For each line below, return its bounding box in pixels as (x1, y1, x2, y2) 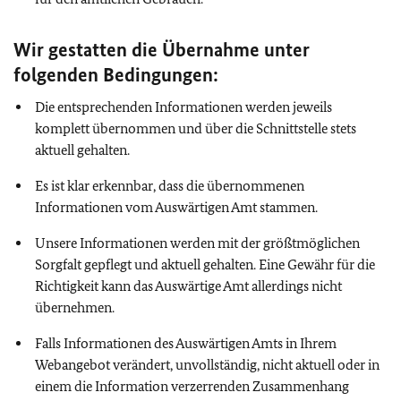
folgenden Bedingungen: (13, 62, 218, 87)
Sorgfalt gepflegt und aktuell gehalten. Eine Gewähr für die (35, 255, 375, 273)
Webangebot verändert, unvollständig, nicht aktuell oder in (35, 355, 380, 373)
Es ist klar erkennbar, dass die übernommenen (35, 176, 304, 194)
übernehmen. (35, 298, 115, 316)
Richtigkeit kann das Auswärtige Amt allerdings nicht (35, 277, 342, 294)
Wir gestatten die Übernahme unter (13, 37, 310, 62)
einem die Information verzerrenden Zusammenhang (35, 377, 349, 395)
